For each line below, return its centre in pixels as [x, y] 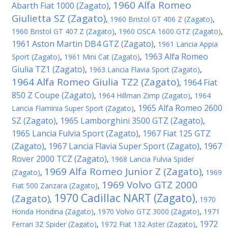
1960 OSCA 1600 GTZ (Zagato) [170, 31]
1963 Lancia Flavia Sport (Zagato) [145, 69]
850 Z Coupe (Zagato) [53, 95]
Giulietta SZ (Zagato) [59, 18]
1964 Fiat [200, 82]
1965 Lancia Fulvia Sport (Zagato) [75, 133]
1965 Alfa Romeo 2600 [180, 108]
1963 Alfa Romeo [176, 56]
